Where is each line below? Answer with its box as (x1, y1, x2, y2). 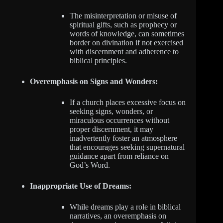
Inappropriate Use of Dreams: (30, 181, 131, 190)
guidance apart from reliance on (70, 151, 169, 160)
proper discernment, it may (70, 124, 153, 133)
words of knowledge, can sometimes (70, 29, 184, 38)
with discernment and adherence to (70, 47, 179, 56)
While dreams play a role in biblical (70, 202, 181, 211)
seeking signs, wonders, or (70, 107, 153, 115)
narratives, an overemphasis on (70, 211, 166, 220)
